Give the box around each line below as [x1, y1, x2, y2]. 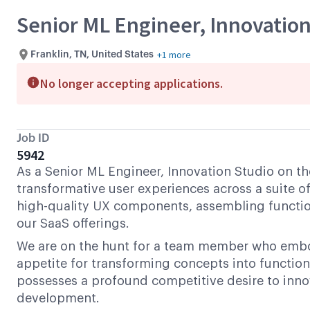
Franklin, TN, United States [30, 49, 154, 60]
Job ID [17, 133, 49, 144]
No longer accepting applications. [40, 75, 223, 91]
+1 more [157, 48, 191, 61]
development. [17, 292, 100, 304]
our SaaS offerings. [17, 217, 129, 230]
